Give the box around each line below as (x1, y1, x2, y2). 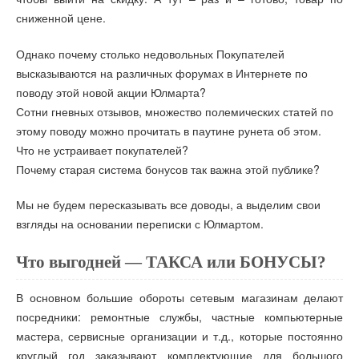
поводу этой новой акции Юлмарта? (16, 83, 206, 100)
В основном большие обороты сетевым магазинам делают (16, 288, 343, 305)
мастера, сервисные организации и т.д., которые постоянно (16, 327, 343, 344)
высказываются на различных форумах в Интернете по (16, 64, 308, 81)
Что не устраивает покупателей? (16, 141, 188, 158)
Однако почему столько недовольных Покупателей (16, 45, 284, 62)
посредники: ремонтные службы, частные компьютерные (16, 308, 343, 325)
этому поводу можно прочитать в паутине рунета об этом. (16, 122, 321, 139)
